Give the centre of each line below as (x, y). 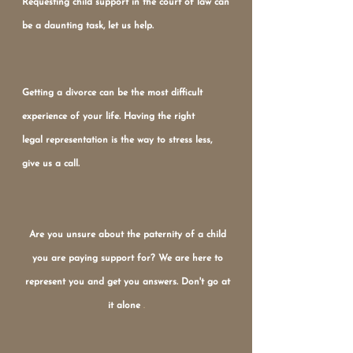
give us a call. (52, 164)
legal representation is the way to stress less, (117, 140)
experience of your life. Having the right (108, 117)
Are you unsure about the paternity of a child (128, 235)
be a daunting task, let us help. (89, 26)
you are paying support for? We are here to (128, 258)
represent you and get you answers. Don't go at (128, 282)
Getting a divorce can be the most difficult (112, 93)
